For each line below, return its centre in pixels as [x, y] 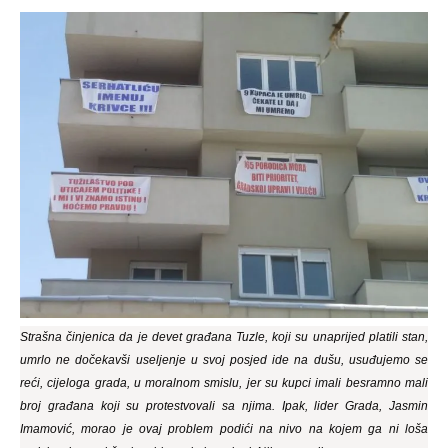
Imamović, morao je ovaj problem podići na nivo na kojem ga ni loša [224, 428]
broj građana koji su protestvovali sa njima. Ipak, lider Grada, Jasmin [224, 405]
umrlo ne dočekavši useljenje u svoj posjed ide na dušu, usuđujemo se [224, 359]
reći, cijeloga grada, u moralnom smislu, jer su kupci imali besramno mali [224, 382]
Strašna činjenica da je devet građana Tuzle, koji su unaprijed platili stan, [224, 336]
